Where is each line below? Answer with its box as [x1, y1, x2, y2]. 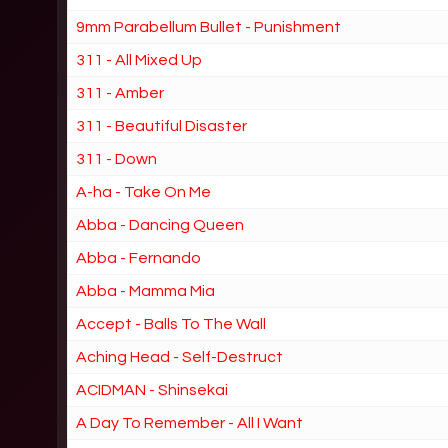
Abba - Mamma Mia [76, 282, 216, 299]
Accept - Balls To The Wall [76, 315, 267, 332]
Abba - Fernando [76, 249, 202, 266]
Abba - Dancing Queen [76, 216, 245, 233]
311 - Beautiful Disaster [76, 117, 248, 134]
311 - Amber [76, 84, 165, 101]
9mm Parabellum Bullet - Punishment [76, 18, 342, 35]
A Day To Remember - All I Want [76, 414, 304, 431]
